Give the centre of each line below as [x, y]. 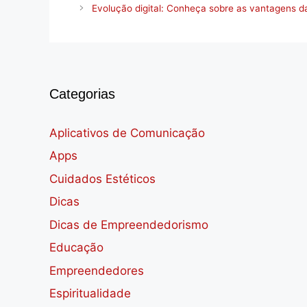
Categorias [82, 94]
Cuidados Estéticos [102, 179]
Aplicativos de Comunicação [127, 133]
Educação [76, 248]
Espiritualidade [90, 294]
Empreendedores [97, 270]
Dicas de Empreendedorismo [129, 224]
